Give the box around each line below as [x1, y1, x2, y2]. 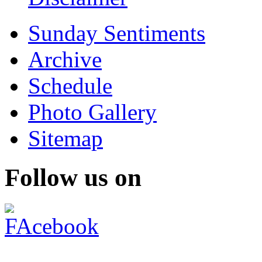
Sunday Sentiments [28, 20, 205, 46]
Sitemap [28, 126, 103, 151]
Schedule [28, 73, 112, 99]
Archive [28, 47, 102, 73]
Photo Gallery [28, 99, 157, 125]
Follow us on [5, 164, 142, 192]
